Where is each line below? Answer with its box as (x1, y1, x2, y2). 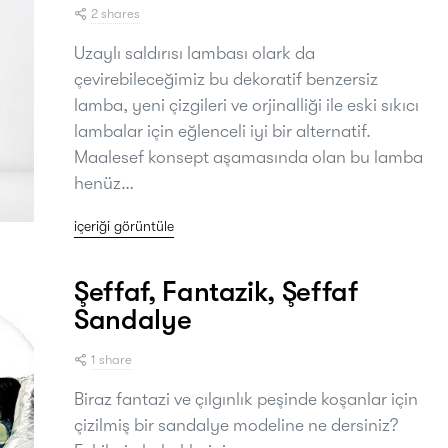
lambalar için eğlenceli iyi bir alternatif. (74, 120, 371, 141)
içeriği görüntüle (74, 217, 174, 234)
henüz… (74, 172, 134, 193)
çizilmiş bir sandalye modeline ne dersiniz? (74, 414, 398, 435)
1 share (91, 351, 132, 367)
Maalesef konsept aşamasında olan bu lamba (74, 146, 423, 167)
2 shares (91, 5, 140, 21)
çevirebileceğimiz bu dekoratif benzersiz (74, 68, 378, 89)
